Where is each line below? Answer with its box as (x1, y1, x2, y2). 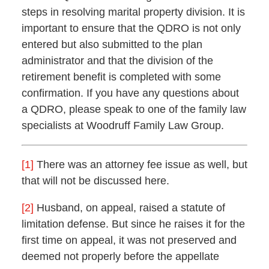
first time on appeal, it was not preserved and (21, 234, 237, 246)
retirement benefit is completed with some (21, 70, 221, 83)
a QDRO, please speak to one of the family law (21, 103, 246, 115)
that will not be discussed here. (21, 174, 169, 187)
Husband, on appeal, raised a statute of (33, 201, 225, 214)
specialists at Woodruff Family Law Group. (21, 119, 224, 131)
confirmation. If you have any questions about (21, 86, 239, 99)
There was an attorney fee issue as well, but (33, 158, 247, 171)
